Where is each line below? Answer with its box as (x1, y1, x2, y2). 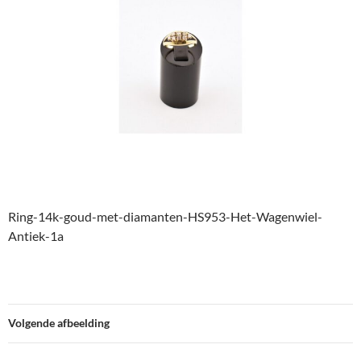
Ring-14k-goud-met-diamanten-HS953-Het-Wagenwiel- (8, 209, 322, 225)
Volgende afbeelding (8, 316, 110, 330)
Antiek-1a (8, 228, 64, 244)
